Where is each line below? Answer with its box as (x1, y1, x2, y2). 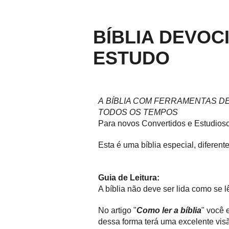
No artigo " (98, 206, 136, 215)
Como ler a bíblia (136, 206, 201, 215)
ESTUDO (93, 48, 170, 68)
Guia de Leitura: (98, 173, 159, 182)
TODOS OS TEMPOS (98, 108, 178, 117)
